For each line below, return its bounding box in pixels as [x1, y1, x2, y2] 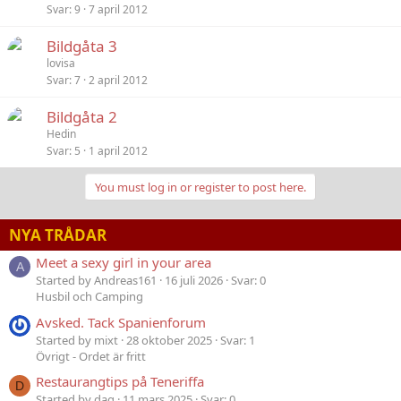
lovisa [47, 55, 75, 71]
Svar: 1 [220, 331, 255, 348]
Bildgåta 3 [47, 36, 117, 56]
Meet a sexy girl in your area [36, 253, 211, 272]
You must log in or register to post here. [95, 179, 306, 195]
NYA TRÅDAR [9, 225, 107, 245]
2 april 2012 [89, 73, 148, 88]
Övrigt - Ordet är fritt [36, 347, 146, 364]
